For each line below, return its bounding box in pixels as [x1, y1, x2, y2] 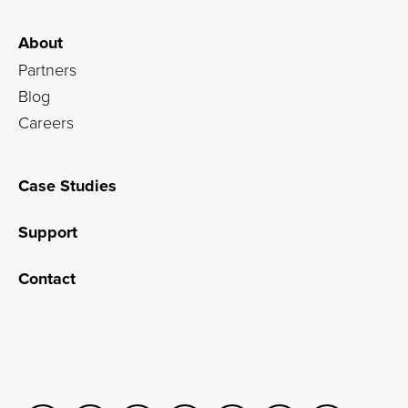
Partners [18, 57, 76, 80]
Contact [18, 266, 76, 291]
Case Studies [18, 173, 117, 198]
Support [18, 219, 77, 244]
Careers [18, 110, 74, 133]
